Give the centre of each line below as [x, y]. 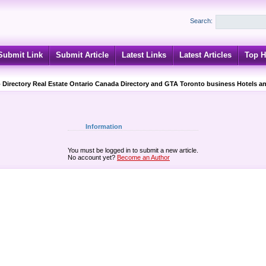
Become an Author [143, 157]
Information [104, 126]
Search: [201, 21]
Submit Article [82, 55]
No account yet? [92, 157]
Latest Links [144, 55]
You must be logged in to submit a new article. [133, 150]
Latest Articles [205, 55]
